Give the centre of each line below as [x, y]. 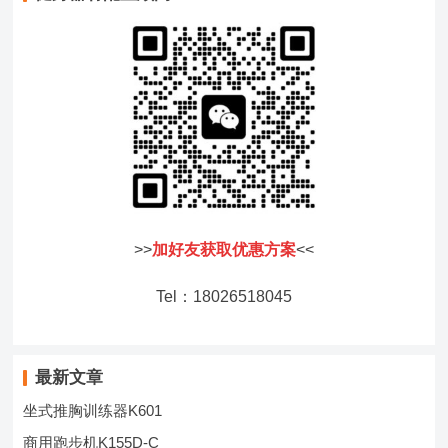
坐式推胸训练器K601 [93, 410]
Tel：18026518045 [223, 296]
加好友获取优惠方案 [223, 249]
